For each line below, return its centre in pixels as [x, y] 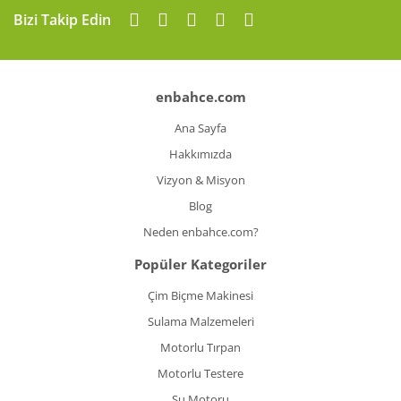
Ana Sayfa [200, 128]
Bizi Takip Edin [62, 20]
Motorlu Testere [200, 373]
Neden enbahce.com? [200, 232]
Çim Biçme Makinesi [200, 295]
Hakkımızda [200, 154]
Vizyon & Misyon [200, 180]
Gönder [200, 11]
